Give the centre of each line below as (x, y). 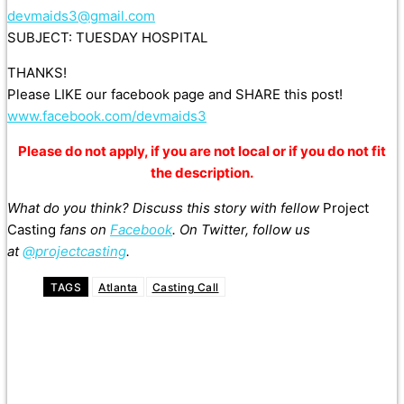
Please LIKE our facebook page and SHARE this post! (175, 95)
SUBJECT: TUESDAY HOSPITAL (107, 38)
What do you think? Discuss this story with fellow (165, 208)
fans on (83, 230)
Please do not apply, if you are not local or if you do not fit (202, 151)
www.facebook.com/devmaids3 (107, 116)
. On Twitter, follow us (241, 230)
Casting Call (185, 288)
